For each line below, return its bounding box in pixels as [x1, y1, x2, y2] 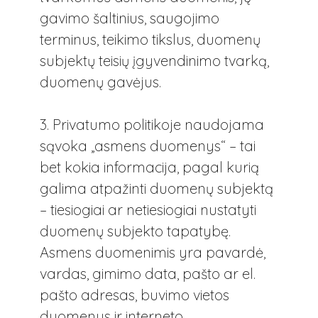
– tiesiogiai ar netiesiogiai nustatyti [40, 201, 256, 219]
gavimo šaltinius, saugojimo [40, 9, 219, 27]
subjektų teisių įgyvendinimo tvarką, [40, 51, 269, 70]
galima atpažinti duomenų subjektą [40, 180, 273, 198]
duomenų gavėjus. [40, 72, 161, 91]
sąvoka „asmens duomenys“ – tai [40, 137, 256, 155]
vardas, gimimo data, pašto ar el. [40, 265, 256, 283]
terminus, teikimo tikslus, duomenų [40, 30, 261, 48]
